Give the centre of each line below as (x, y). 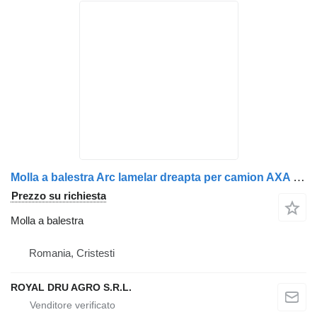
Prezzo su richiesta (59, 196)
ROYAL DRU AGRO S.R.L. (71, 287)
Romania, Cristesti (72, 253)
